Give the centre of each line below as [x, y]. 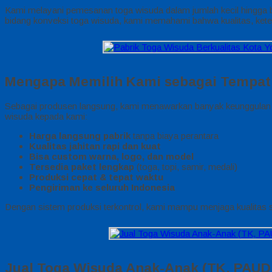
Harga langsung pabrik [80, 136]
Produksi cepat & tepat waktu [96, 177]
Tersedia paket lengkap [82, 167]
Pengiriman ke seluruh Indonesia [102, 188]
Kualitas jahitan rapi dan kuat [95, 146]
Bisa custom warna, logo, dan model [111, 157]
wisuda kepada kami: [46, 117]
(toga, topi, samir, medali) [186, 167]
